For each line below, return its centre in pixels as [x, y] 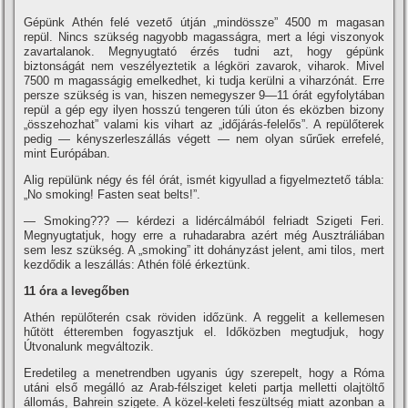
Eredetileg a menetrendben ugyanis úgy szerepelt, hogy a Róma [204, 373]
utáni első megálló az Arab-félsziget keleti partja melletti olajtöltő [204, 388]
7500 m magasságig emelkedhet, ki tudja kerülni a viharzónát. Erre [204, 81]
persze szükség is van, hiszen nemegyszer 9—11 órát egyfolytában [204, 95]
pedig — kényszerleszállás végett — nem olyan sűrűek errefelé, [204, 139]
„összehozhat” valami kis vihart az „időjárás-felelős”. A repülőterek [204, 124]
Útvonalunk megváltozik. [89, 347]
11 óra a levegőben [77, 291]
